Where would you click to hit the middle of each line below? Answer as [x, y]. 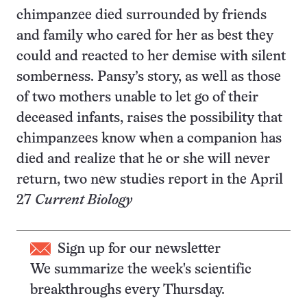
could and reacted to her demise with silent [151, 56]
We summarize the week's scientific [141, 269]
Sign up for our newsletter [139, 249]
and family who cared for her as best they [145, 36]
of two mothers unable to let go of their [137, 97]
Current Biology [84, 200]
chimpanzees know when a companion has [149, 138]
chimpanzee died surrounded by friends [142, 15]
